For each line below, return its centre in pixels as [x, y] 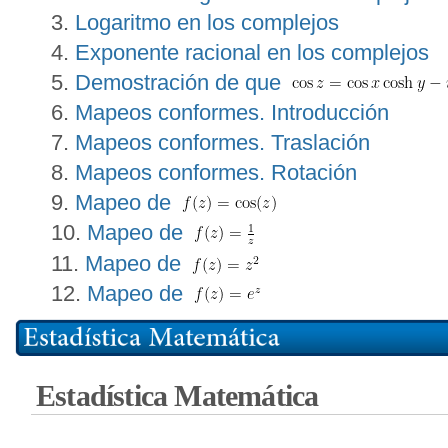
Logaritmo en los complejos [207, 22]
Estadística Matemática [177, 396]
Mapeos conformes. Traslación [222, 142]
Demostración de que [181, 82]
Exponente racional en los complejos [252, 52]
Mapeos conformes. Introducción [232, 112]
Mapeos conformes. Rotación [216, 172]
